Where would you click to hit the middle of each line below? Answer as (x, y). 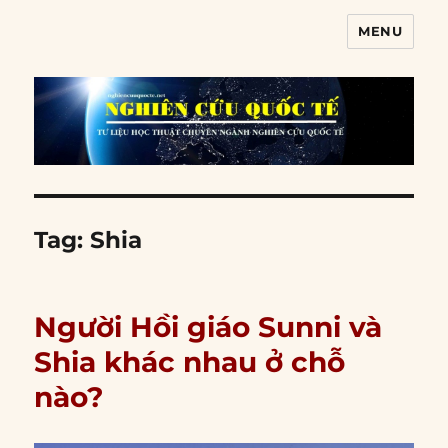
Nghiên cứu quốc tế (155, 45)
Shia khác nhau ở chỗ (190, 362)
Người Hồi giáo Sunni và (208, 327)
